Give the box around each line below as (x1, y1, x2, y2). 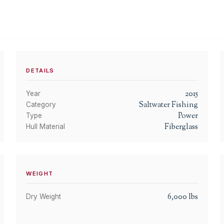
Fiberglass (164, 121, 198, 132)
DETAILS (26, 66, 54, 74)
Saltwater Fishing (138, 99, 198, 110)
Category (26, 100, 56, 108)
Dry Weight (26, 192, 61, 200)
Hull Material (26, 122, 65, 130)
